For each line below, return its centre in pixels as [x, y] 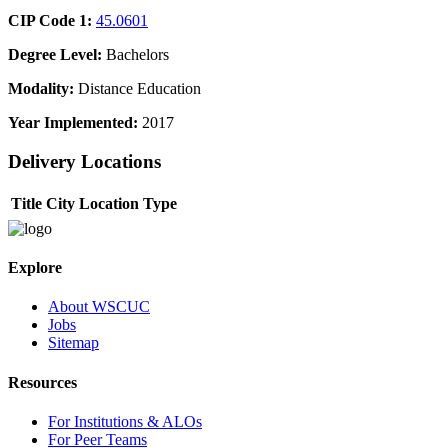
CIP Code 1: [50, 21]
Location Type [128, 203]
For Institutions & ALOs [125, 421]
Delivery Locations [84, 162]
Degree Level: [55, 55]
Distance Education [137, 89]
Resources [42, 382]
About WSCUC [99, 307]
